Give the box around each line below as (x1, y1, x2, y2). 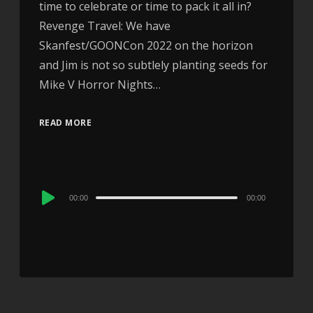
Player (38, 204, 71, 220)
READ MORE (38, 117, 92, 129)
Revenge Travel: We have (38, 18, 170, 34)
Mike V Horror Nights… (38, 77, 161, 93)
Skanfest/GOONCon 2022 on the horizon (38, 38, 253, 54)
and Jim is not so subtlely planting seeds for (38, 57, 268, 73)
